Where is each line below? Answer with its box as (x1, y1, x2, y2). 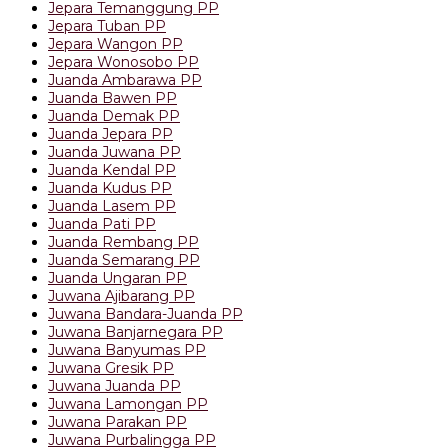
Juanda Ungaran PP (48, 268, 187, 287)
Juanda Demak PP (48, 106, 180, 125)
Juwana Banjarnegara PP (48, 322, 223, 341)
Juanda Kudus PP (48, 178, 172, 197)
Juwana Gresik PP (48, 358, 174, 377)
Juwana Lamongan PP (48, 394, 208, 413)
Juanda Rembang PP (48, 232, 199, 251)
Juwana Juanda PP (48, 376, 181, 395)
